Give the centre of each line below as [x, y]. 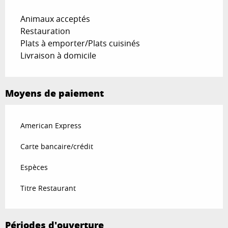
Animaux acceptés [55, 19]
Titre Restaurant [48, 188]
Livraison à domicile [58, 55]
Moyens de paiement [54, 93]
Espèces [34, 167]
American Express [51, 125]
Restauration [45, 31]
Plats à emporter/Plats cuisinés [80, 43]
